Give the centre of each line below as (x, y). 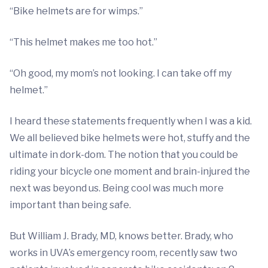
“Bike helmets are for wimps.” (76, 11)
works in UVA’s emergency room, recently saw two (124, 253)
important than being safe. (70, 205)
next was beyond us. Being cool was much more (117, 188)
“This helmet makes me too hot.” (83, 42)
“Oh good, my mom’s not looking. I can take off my (121, 73)
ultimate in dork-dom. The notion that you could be (124, 155)
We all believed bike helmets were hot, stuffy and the (130, 138)
